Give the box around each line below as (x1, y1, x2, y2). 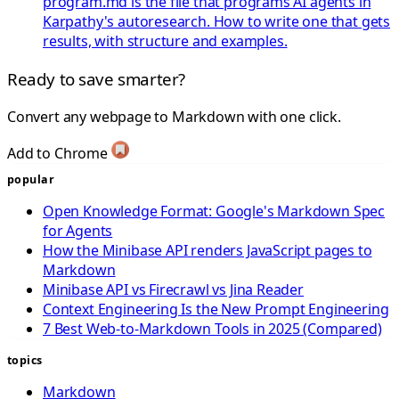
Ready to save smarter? (7, 68, 185, 91)
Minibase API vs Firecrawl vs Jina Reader (43, 280, 304, 300)
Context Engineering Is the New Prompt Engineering (43, 299, 389, 320)
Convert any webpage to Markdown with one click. (7, 106, 341, 126)
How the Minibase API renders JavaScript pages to (43, 240, 372, 261)
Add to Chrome (7, 142, 108, 163)
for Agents (43, 221, 113, 241)
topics (7, 353, 43, 369)
